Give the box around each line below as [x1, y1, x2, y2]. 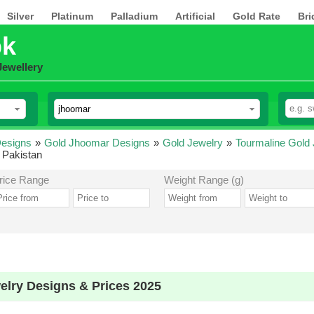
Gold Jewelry [163, 137, 223, 149]
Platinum [51, 11, 93, 22]
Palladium [111, 11, 158, 22]
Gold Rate [233, 11, 280, 22]
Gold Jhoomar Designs [44, 137, 150, 149]
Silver [7, 11, 34, 22]
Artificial [175, 11, 215, 22]
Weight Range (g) [163, 174, 244, 186]
